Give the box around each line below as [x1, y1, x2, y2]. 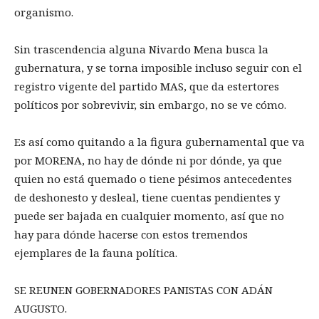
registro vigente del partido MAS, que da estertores [14, 79, 279, 94]
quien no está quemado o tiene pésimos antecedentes [14, 172, 292, 187]
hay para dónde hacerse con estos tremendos [14, 227, 248, 242]
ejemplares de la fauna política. [14, 246, 177, 261]
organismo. [14, 5, 73, 20]
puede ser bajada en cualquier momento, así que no [14, 209, 284, 224]
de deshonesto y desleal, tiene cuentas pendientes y [14, 190, 280, 205]
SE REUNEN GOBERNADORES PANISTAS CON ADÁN [14, 283, 273, 298]
